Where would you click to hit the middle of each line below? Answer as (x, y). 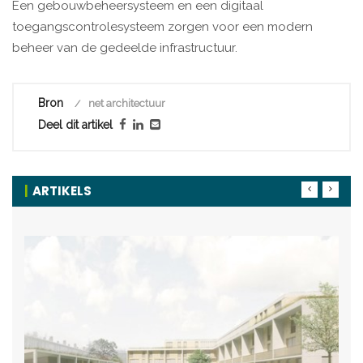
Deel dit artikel (75, 125)
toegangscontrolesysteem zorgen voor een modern (162, 27)
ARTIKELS (62, 191)
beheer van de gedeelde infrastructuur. (125, 48)
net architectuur (127, 104)
